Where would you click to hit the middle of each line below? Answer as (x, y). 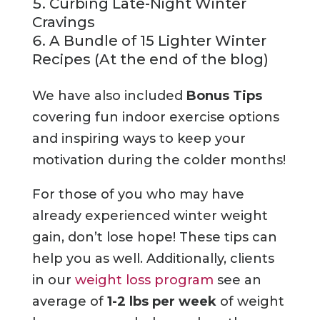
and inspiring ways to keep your (139, 139)
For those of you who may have (138, 195)
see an (237, 280)
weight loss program (144, 280)
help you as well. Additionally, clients (153, 259)
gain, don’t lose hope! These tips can (154, 237)
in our (53, 280)
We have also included (109, 96)
